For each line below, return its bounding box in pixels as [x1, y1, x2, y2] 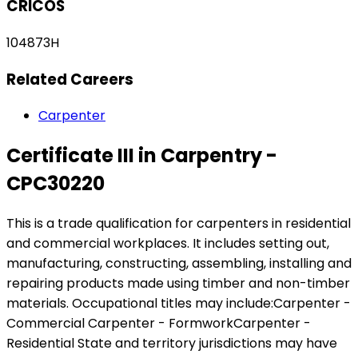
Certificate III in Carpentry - [6, 142, 277, 169]
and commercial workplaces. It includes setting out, [6, 234, 329, 253]
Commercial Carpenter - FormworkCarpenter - [6, 314, 311, 333]
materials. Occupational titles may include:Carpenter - [6, 294, 351, 313]
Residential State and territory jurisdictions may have [6, 334, 337, 353]
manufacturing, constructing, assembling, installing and [6, 254, 352, 273]
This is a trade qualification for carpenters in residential [6, 214, 351, 233]
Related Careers [6, 68, 133, 90]
